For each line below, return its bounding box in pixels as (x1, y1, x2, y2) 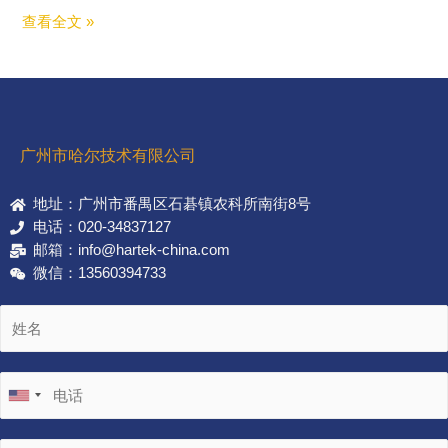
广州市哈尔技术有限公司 (20, 147, 196, 165)
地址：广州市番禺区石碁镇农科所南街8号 (32, 196, 311, 213)
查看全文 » (22, 14, 95, 31)
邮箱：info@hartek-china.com (32, 242, 230, 259)
